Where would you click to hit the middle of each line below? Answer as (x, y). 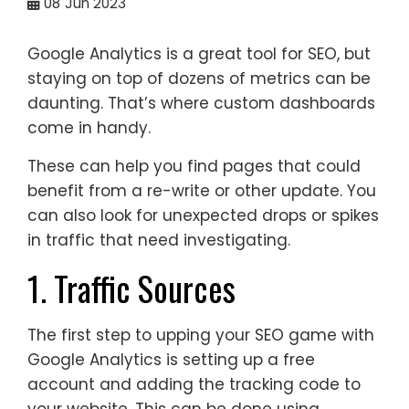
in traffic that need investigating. (159, 240)
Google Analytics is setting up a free (171, 359)
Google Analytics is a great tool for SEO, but (199, 53)
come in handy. (89, 127)
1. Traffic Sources (131, 288)
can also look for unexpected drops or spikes (203, 215)
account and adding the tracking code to (194, 384)
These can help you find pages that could (194, 166)
